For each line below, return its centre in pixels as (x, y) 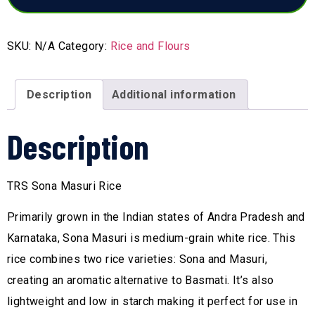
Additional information (174, 95)
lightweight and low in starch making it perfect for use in (153, 302)
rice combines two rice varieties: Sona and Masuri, (137, 259)
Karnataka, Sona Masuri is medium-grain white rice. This (151, 238)
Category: (84, 46)
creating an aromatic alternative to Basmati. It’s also (141, 281)
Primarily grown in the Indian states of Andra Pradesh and (156, 217)
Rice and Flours (150, 46)
